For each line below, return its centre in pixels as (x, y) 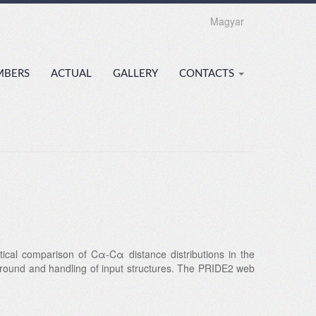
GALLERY (135, 74)
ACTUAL (71, 74)
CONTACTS (208, 74)
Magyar (227, 21)
